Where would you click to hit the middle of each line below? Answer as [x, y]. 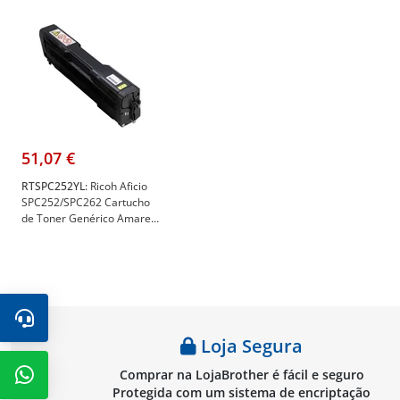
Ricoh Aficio [117, 186]
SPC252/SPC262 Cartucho [86, 202]
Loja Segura [250, 346]
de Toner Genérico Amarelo [91, 218]
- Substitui [46, 234]
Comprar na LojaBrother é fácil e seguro [242, 375]
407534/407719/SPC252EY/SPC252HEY [119, 250]
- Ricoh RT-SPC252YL [72, 267]
